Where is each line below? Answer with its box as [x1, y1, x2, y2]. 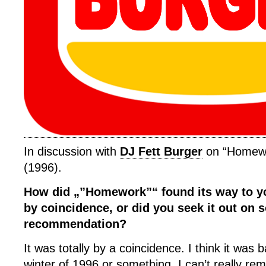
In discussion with [24, 145, 120, 158]
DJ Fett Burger [120, 145, 202, 158]
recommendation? [24, 217, 126, 230]
